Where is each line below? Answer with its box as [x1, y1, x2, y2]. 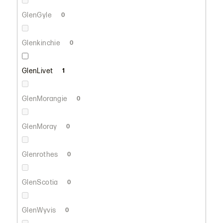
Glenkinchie [21, 38, 62, 47]
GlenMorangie [21, 94, 69, 103]
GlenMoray [21, 122, 59, 131]
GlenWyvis [21, 206, 58, 215]
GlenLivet [21, 66, 55, 75]
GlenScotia [21, 178, 60, 187]
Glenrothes [21, 150, 60, 159]
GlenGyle [21, 10, 54, 19]
